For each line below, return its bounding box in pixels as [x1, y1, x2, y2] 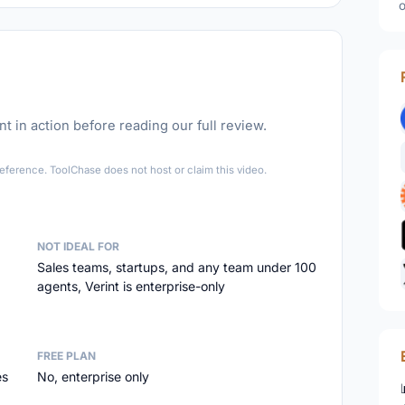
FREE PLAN [36, 349, 96, 363]
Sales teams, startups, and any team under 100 [36, 259, 316, 275]
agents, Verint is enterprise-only [36, 278, 225, 294]
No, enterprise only [36, 369, 149, 384]
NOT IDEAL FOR [36, 240, 119, 253]
